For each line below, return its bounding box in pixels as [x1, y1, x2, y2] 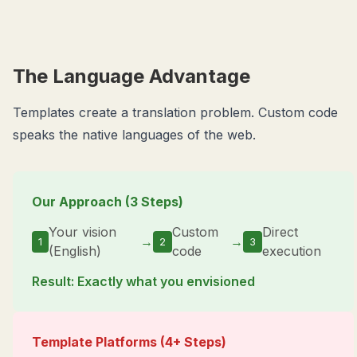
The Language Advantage [13, 65, 250, 88]
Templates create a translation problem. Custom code [13, 104, 338, 120]
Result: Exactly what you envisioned [32, 273, 255, 289]
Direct [261, 224, 298, 240]
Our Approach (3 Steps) [32, 194, 183, 210]
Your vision [49, 224, 116, 240]
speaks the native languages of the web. [13, 127, 256, 143]
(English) [49, 243, 101, 259]
